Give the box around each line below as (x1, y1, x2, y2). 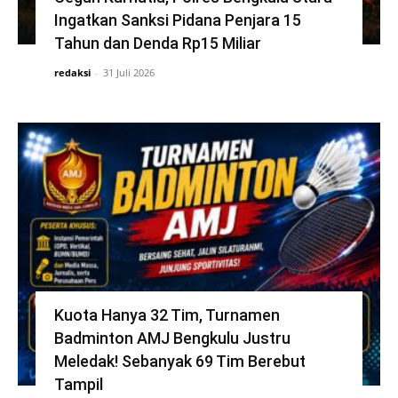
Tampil (53, 375, 103, 394)
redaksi (53, 66, 91, 80)
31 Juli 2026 (102, 66, 155, 80)
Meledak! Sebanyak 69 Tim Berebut (53, 352, 306, 371)
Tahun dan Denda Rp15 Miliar (53, 34, 261, 53)
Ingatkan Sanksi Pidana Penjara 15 (53, 11, 301, 30)
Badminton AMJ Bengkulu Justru (53, 329, 291, 348)
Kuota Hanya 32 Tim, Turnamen (53, 306, 280, 325)
